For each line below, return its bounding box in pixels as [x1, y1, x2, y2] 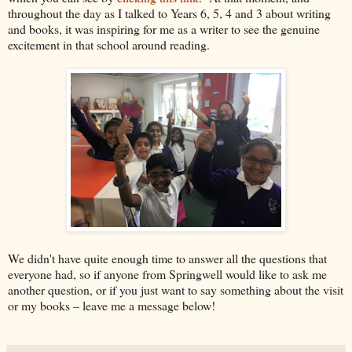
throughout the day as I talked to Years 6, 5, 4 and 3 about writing [8, 4, 331, 21]
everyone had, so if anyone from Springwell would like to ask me [8, 265, 327, 282]
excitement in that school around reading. [8, 35, 210, 53]
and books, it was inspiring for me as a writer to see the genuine [8, 20, 320, 37]
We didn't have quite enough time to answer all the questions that [8, 249, 327, 266]
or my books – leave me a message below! [8, 296, 215, 313]
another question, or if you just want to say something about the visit [8, 280, 343, 298]
